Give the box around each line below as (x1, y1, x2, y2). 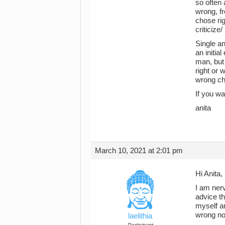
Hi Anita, (195, 169, 222, 178)
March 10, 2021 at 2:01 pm (95, 146, 183, 155)
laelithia (128, 211, 152, 220)
